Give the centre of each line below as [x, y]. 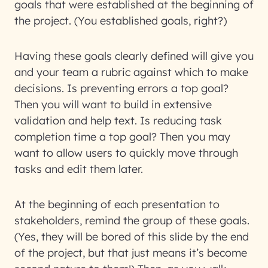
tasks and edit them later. [79, 169]
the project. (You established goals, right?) [121, 21]
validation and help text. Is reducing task [118, 121]
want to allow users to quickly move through [126, 153]
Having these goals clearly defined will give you [134, 56]
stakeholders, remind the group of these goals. [132, 220]
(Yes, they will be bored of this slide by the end [132, 237]
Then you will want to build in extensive [113, 104]
